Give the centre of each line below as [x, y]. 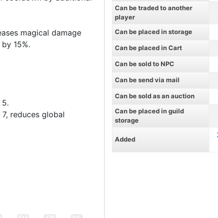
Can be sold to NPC [144, 64]
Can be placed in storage [153, 32]
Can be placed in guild [149, 111]
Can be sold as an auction [154, 96]
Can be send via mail [147, 80]
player [125, 17]
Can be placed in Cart [148, 48]
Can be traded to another [153, 8]
